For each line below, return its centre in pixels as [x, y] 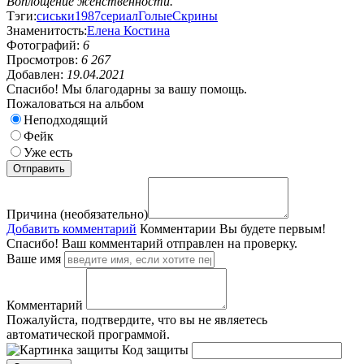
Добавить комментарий [71, 228]
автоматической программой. [88, 334]
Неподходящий [66, 119]
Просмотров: [44, 59]
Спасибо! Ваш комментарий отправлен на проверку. [152, 243]
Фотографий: [45, 45]
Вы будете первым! [273, 228]
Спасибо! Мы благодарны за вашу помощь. [127, 89]
